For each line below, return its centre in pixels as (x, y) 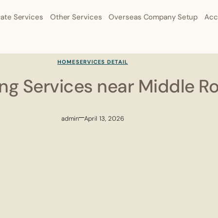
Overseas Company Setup (153, 17)
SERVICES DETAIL (102, 62)
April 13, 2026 (104, 118)
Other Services (76, 17)
